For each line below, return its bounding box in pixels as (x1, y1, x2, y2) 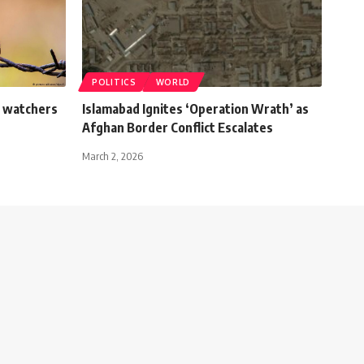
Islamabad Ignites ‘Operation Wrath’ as (82, 100, 309, 117)
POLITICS (92, 76, 136, 87)
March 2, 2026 (82, 149, 143, 162)
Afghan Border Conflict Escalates (82, 119, 273, 136)
